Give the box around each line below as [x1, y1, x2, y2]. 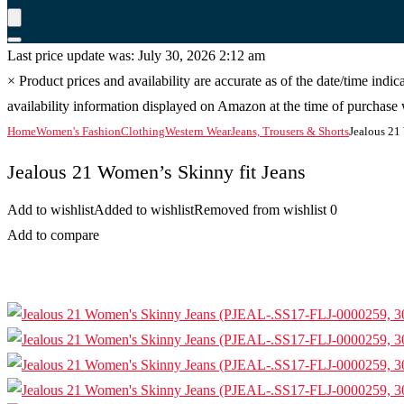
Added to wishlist [94, 202, 194, 217]
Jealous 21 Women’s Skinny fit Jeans [7, 161, 306, 183]
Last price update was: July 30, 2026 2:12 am [7, 48, 265, 63]
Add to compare [7, 227, 99, 243]
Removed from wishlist [194, 202, 326, 217]
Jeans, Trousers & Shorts [231, 124, 349, 138]
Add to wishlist [7, 202, 94, 217]
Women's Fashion [36, 124, 121, 138]
